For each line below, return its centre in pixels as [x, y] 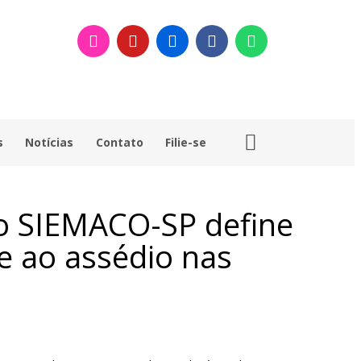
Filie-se [186, 142]
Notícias [50, 142]
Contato [119, 142]
